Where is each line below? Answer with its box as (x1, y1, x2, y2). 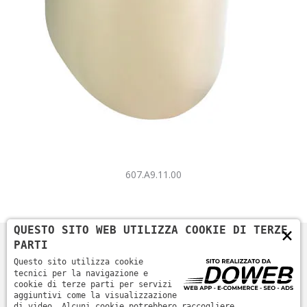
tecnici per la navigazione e (14, 269, 148, 278)
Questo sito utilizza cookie (14, 257, 143, 267)
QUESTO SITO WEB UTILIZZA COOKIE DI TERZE (14, 223, 288, 236)
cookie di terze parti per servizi (14, 280, 172, 289)
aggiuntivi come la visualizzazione (14, 291, 177, 300)
